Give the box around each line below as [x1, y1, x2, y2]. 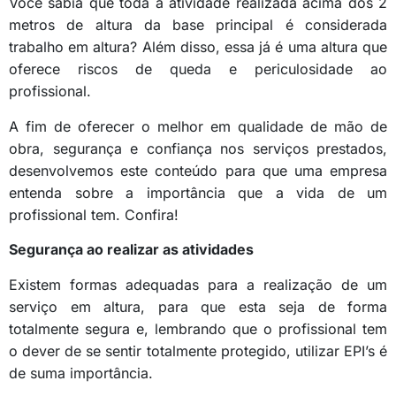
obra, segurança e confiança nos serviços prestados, [9, 139, 387, 157]
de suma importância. [9, 363, 153, 382]
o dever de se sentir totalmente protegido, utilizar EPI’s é [9, 341, 387, 360]
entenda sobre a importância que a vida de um [9, 183, 387, 202]
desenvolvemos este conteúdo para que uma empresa [9, 161, 387, 179]
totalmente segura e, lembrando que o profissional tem [9, 319, 387, 338]
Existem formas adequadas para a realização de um [9, 275, 387, 293]
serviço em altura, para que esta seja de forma [9, 297, 387, 316]
